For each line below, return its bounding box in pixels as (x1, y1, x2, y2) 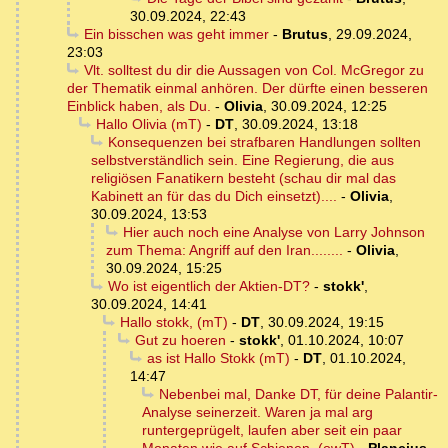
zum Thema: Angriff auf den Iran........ (106, 242, 343, 259)
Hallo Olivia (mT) (95, 116, 202, 133)
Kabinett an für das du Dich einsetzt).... (91, 188, 337, 205)
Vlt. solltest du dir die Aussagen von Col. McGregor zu (83, 62, 424, 79)
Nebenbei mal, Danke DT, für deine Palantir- (158, 386, 438, 403)
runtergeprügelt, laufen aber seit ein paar (142, 422, 402, 439)
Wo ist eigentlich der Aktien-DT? (107, 278, 310, 295)
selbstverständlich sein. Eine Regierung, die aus (91, 152, 394, 169)
